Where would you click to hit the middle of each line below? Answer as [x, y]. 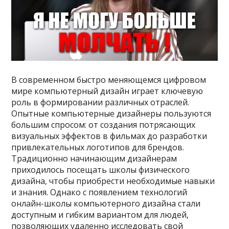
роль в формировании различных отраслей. [100, 102]
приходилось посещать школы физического [101, 169]
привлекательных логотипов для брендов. [98, 147]
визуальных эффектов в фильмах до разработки [109, 136]
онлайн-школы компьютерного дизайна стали [106, 203]
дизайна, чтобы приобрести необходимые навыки [113, 181]
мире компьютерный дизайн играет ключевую [107, 91]
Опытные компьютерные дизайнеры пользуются [111, 113]
